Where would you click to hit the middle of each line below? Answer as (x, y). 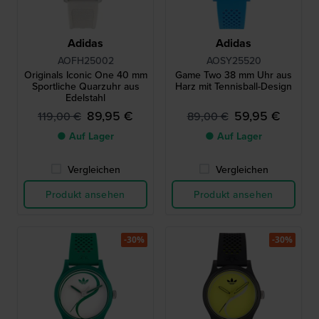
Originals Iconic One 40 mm (85, 75)
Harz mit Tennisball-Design (234, 87)
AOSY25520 (234, 61)
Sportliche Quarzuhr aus (85, 87)
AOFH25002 (85, 61)
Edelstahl (85, 98)
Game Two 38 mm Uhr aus (234, 75)
